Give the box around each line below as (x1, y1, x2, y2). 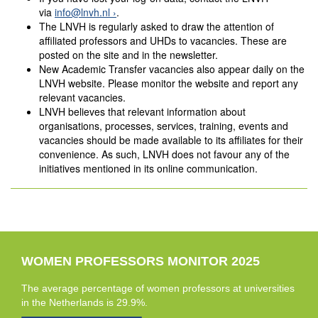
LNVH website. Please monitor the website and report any (39, 76, 298, 91)
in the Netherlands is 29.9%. (21, 297, 148, 309)
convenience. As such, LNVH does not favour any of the (39, 147, 290, 162)
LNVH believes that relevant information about (39, 104, 246, 119)
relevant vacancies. (39, 90, 126, 105)
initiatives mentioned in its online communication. (39, 161, 258, 176)
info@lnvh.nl (55, 5, 110, 20)
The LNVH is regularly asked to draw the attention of (39, 19, 274, 34)
